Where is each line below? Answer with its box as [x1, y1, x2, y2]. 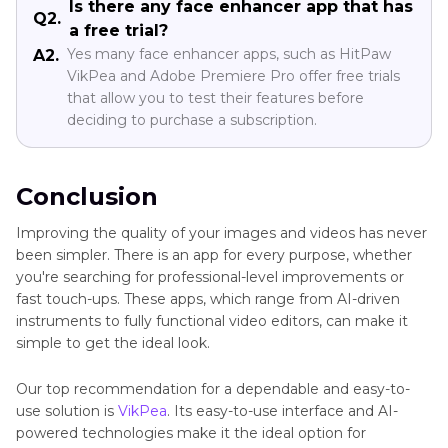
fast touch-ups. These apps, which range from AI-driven [16, 289, 400, 308]
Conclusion [16, 181, 158, 211]
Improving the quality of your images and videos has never [16, 223, 427, 242]
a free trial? [69, 20, 168, 40]
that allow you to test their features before [67, 88, 364, 107]
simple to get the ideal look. [16, 333, 210, 352]
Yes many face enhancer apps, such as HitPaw [67, 44, 391, 63]
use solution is [16, 401, 118, 420]
